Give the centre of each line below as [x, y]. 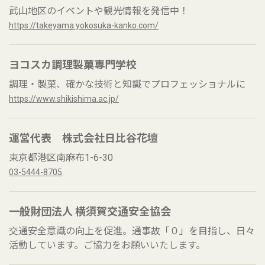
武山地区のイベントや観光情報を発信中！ [99, 11]
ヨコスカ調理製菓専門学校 [73, 65]
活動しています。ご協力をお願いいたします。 [107, 245]
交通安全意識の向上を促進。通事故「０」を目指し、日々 [132, 231]
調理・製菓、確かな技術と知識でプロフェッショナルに [127, 84]
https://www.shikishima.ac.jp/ [64, 99]
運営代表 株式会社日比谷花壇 [83, 138]
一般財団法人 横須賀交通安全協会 [90, 211]
